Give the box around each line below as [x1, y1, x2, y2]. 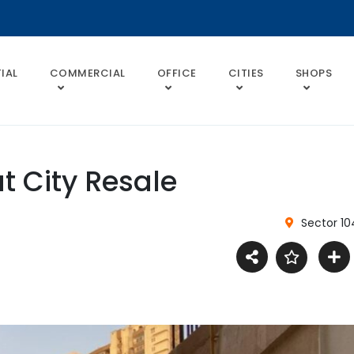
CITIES [228, 66, 264, 81]
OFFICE [156, 66, 197, 81]
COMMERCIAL [49, 66, 126, 81]
